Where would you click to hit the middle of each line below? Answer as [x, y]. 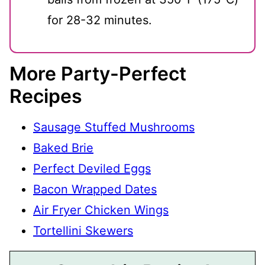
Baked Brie [63, 148]
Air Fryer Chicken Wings [101, 210]
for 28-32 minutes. [100, 20]
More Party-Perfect [98, 74]
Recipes [46, 96]
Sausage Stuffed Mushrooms [114, 127]
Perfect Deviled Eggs [92, 169]
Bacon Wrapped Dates [95, 190]
